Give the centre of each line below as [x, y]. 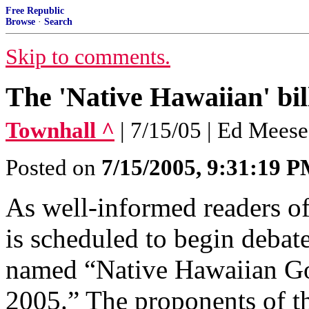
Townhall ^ [60, 130]
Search [58, 22]
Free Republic [35, 11]
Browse [20, 22]
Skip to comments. [88, 57]
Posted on [53, 168]
